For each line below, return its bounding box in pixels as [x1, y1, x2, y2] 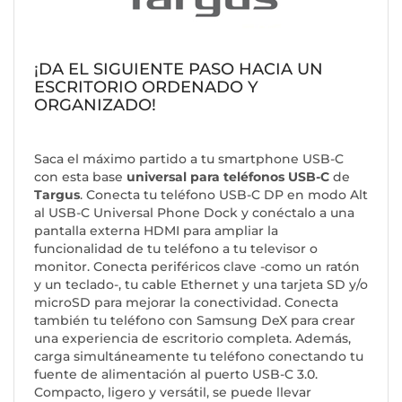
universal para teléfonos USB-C [127, 169, 329, 185]
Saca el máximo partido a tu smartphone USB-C [34, 151, 344, 167]
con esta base [34, 169, 127, 185]
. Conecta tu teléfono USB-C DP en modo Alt [80, 187, 368, 203]
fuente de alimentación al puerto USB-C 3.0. [34, 366, 318, 382]
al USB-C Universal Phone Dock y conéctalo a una [34, 205, 354, 221]
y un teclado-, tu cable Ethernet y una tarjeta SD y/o [34, 276, 368, 293]
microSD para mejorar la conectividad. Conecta [34, 294, 338, 310]
